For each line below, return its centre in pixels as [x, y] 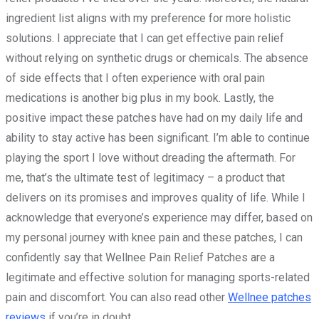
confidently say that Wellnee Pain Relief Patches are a [140, 258]
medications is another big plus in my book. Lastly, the [140, 98]
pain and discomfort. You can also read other [117, 298]
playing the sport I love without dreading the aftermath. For [151, 158]
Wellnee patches [270, 298]
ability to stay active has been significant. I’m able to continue [158, 138]
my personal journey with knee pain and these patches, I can [154, 238]
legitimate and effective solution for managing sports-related [158, 278]
